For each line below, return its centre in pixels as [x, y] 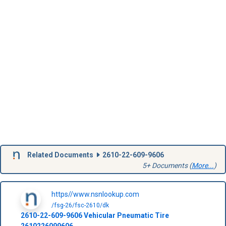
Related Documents [60, 155]
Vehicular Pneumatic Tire [125, 215]
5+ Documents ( [167, 165]
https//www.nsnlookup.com [95, 194]
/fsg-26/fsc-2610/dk [80, 205]
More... [203, 165]
